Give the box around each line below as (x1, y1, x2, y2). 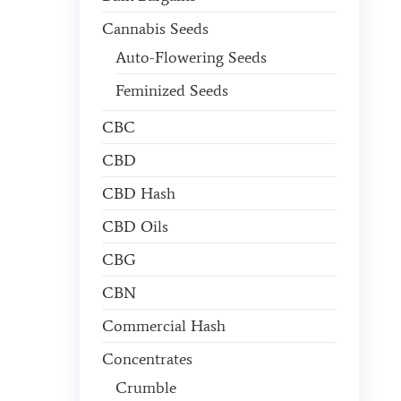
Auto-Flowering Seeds (115, 47, 267, 67)
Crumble (115, 378, 176, 397)
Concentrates (101, 349, 192, 369)
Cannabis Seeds (101, 19, 209, 38)
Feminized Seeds (115, 81, 228, 100)
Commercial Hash (101, 316, 226, 336)
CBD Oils (101, 217, 168, 236)
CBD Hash (101, 183, 175, 203)
